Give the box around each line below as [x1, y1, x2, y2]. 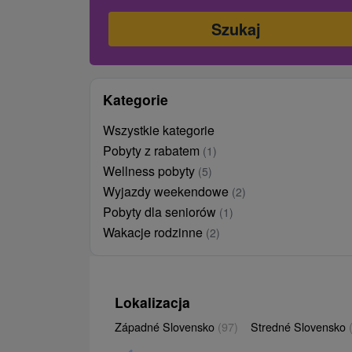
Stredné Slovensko [251, 317, 349, 335]
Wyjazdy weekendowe [103, 181, 232, 200]
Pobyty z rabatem [103, 141, 203, 159]
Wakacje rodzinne [103, 222, 206, 241]
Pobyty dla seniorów [103, 202, 219, 221]
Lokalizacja [115, 291, 190, 312]
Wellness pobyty [103, 161, 198, 180]
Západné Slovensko [115, 317, 218, 335]
